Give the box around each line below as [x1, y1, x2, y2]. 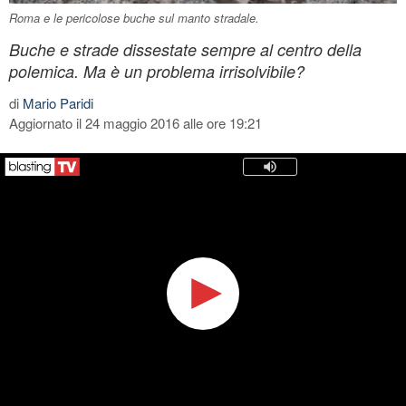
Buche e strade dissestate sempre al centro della [9, 37, 362, 61]
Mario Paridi [23, 92, 93, 112]
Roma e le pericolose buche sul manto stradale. [9, 8, 259, 26]
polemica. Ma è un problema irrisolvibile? [9, 59, 304, 82]
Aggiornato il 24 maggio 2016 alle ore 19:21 [9, 112, 262, 132]
